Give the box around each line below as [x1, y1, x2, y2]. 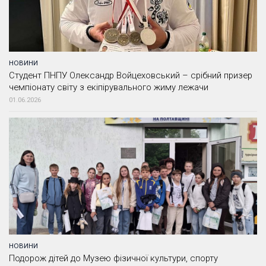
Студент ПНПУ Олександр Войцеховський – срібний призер [9, 70, 252, 81]
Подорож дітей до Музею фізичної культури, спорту [9, 253, 218, 264]
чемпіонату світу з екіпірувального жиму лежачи [9, 82, 208, 93]
